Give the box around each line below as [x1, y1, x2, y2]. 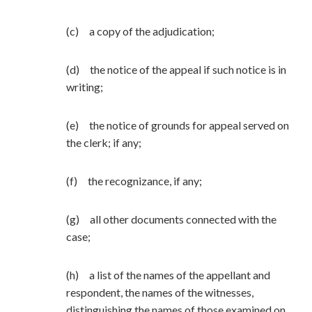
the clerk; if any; [66, 136, 141, 149]
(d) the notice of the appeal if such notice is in [66, 63, 286, 76]
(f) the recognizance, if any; [66, 174, 202, 187]
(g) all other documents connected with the [66, 212, 276, 226]
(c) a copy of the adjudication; [66, 24, 214, 38]
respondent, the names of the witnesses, [66, 286, 253, 299]
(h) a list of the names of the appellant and [66, 268, 270, 281]
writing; [66, 80, 103, 93]
